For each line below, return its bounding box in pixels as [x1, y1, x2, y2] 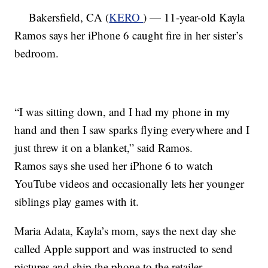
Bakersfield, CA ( [14, 10, 109, 25]
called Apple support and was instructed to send [14, 241, 233, 256]
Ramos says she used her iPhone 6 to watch [14, 158, 214, 173]
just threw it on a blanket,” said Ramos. [14, 140, 193, 155]
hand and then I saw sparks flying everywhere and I [14, 122, 250, 137]
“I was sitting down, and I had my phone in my [14, 104, 231, 119]
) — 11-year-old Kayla [143, 10, 245, 25]
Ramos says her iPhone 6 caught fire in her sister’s [14, 28, 243, 42]
